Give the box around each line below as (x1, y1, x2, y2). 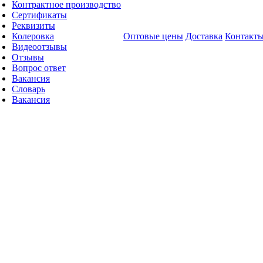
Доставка (186, 31, 222, 41)
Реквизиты (12, 21, 55, 31)
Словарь (12, 84, 45, 94)
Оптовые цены (123, 31, 183, 41)
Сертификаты (12, 10, 67, 20)
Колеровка (12, 31, 54, 41)
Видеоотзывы (12, 42, 67, 52)
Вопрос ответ (12, 63, 66, 73)
